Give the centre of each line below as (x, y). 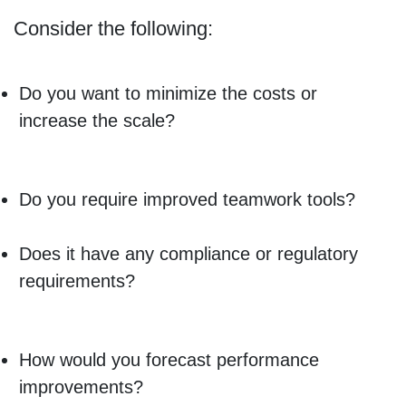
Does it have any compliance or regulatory (188, 253)
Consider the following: (113, 28)
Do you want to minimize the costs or (168, 94)
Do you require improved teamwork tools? (187, 199)
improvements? (81, 387)
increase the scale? (97, 121)
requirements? (77, 280)
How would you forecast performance (169, 359)
